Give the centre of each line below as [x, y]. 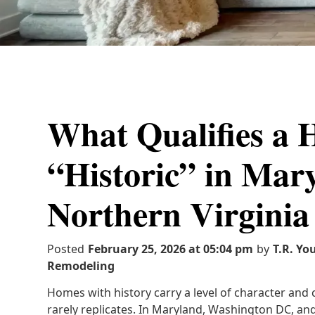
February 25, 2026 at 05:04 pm [171, 249]
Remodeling [81, 266]
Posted [66, 249]
